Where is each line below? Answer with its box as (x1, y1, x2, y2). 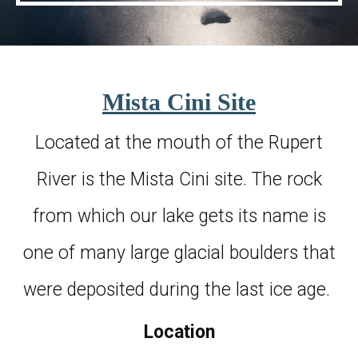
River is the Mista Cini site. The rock (36, 168, 322, 190)
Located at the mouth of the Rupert (35, 131, 323, 153)
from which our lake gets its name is (32, 205, 326, 227)
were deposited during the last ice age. (23, 278, 335, 300)
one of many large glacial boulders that (22, 241, 336, 264)
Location (143, 320, 215, 343)
